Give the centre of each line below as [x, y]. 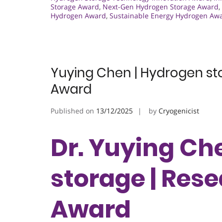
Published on [73, 111]
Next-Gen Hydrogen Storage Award [161, 6]
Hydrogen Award [78, 15]
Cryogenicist [179, 111]
